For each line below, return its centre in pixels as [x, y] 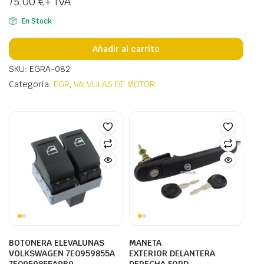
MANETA [145, 243]
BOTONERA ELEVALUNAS [57, 243]
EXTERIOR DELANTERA [172, 254]
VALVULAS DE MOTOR [114, 85]
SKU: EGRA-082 [39, 69]
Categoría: [31, 85]
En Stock [37, 22]
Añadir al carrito [126, 49]
